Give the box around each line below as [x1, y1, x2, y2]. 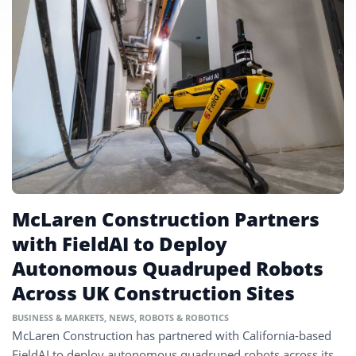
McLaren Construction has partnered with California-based [12, 327, 331, 344]
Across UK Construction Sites [12, 280, 295, 307]
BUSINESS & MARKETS [12, 311, 104, 324]
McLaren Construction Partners [12, 206, 319, 233]
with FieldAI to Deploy [12, 230, 227, 257]
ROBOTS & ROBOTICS [139, 311, 229, 324]
